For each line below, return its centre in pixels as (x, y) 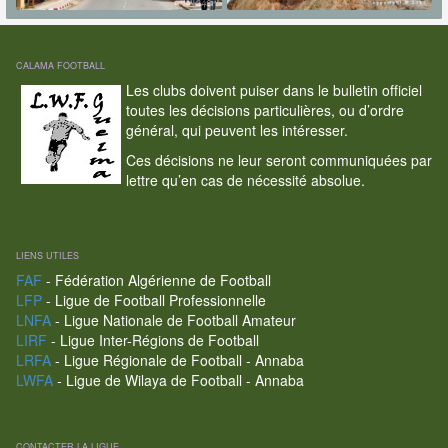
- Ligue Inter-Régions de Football (152, 340)
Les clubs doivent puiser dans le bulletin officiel (273, 90)
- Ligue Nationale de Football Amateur (173, 320)
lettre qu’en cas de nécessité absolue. (245, 180)
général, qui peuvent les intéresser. (236, 130)
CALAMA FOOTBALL (60, 66)
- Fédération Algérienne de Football (156, 280)
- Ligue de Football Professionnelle (153, 300)
